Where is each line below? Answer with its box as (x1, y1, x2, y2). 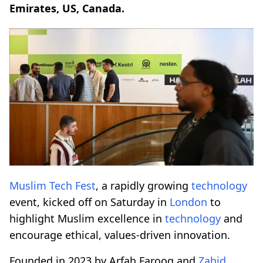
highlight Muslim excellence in (9, 211, 165, 225)
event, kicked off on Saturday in (9, 194, 170, 209)
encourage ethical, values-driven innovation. (9, 227, 230, 242)
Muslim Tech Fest (9, 178, 96, 193)
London (170, 194, 207, 209)
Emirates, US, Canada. (9, 1, 124, 15)
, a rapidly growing (96, 178, 191, 193)
